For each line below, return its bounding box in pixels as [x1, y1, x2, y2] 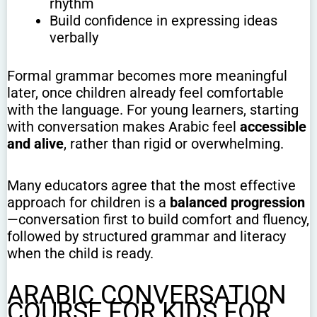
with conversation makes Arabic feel [7, 118, 240, 136]
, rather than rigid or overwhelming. [64, 135, 284, 153]
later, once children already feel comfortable [7, 84, 284, 102]
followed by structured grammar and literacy [7, 228, 286, 246]
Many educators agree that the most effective [7, 177, 296, 195]
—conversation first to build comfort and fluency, [7, 211, 309, 229]
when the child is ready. [7, 245, 154, 263]
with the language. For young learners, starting [7, 101, 299, 119]
